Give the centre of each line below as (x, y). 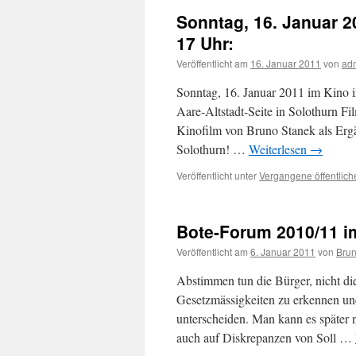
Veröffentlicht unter (217, 175)
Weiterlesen (279, 149)
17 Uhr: (205, 43)
